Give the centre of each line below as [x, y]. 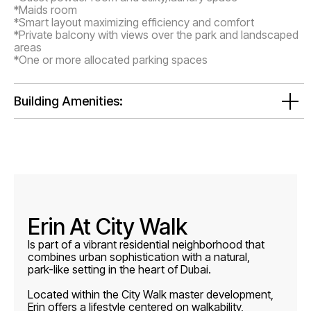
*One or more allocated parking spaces [111, 60]
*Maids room [45, 10]
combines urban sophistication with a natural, [139, 257]
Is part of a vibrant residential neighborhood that [146, 244]
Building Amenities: [68, 101]
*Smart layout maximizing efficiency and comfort [134, 22]
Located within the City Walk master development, [151, 294]
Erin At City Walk [108, 227]
